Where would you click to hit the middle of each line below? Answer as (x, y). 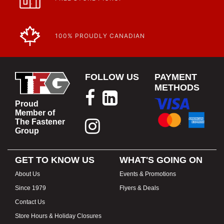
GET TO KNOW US (55, 160)
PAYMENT (176, 77)
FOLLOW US (112, 77)
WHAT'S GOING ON (161, 160)
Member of (35, 113)
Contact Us (30, 202)
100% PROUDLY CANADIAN (100, 35)
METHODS (177, 87)
